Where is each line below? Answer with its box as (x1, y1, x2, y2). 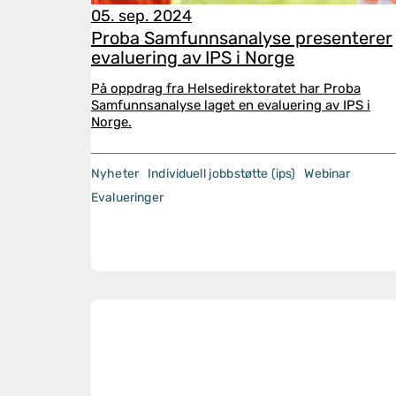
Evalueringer (91, 190, 164, 205)
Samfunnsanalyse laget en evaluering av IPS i (91, 97, 370, 113)
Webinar (304, 166, 351, 181)
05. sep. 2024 (91, 6, 192, 26)
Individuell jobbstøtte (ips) (148, 166, 296, 181)
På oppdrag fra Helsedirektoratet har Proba (91, 80, 361, 96)
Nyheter (91, 166, 140, 181)
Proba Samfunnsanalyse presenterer (91, 27, 392, 49)
